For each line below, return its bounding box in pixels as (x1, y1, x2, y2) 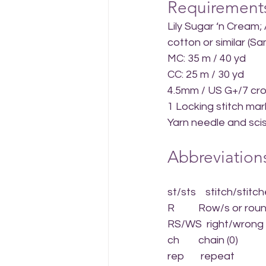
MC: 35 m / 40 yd (167, 53, 246, 64)
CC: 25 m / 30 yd (167, 69, 244, 80)
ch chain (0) (167, 235, 238, 246)
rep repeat (167, 251, 235, 262)
